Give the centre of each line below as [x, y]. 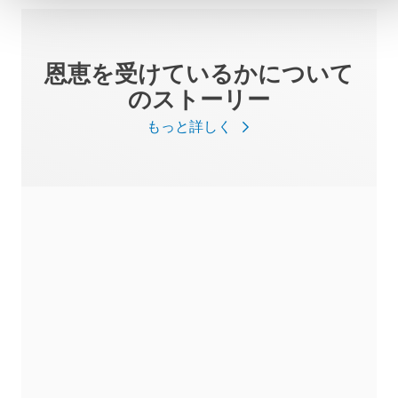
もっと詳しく [189, 127]
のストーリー [199, 99]
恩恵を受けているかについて [199, 73]
